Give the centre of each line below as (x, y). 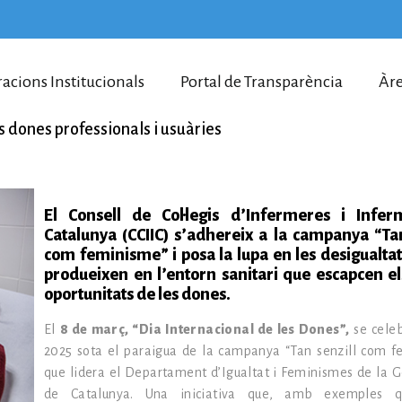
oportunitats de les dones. (137, 294)
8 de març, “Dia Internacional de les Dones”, (205, 329)
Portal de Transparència (262, 82)
